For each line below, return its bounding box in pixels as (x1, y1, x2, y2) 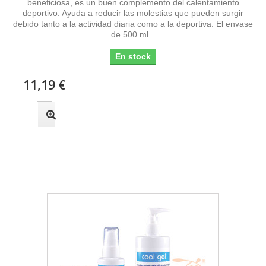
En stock (115, 51, 151, 61)
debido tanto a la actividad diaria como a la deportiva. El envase (13, 18, 253, 28)
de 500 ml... (110, 29, 156, 39)
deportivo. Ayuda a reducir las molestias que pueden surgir (23, 8, 243, 18)
